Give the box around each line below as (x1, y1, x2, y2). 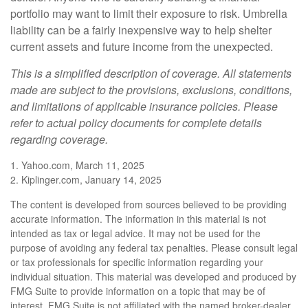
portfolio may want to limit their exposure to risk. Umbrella (10, 5, 287, 21)
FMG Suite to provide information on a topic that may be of (10, 283, 265, 298)
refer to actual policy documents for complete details (10, 114, 262, 131)
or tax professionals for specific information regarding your (10, 254, 263, 269)
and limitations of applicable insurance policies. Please (10, 98, 278, 114)
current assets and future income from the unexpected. (10, 38, 273, 54)
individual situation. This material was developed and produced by (10, 269, 296, 283)
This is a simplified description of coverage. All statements (10, 65, 291, 81)
